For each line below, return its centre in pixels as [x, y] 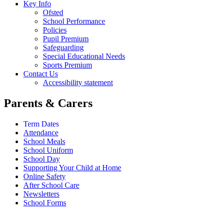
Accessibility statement [78, 82]
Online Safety [45, 176]
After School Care [51, 185]
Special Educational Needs [84, 56]
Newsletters [41, 194]
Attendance [41, 132]
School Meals [44, 141]
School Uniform [48, 150]
